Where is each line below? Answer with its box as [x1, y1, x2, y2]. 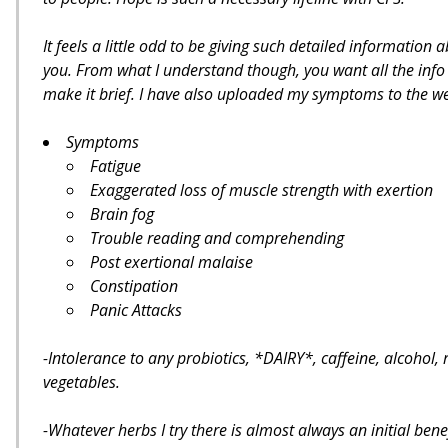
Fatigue [90, 155, 141, 177]
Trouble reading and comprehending [90, 227, 344, 249]
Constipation [90, 275, 178, 297]
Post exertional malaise [90, 251, 253, 273]
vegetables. [43, 371, 120, 393]
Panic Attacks [90, 299, 182, 321]
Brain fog [90, 203, 154, 225]
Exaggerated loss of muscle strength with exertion [90, 179, 433, 201]
